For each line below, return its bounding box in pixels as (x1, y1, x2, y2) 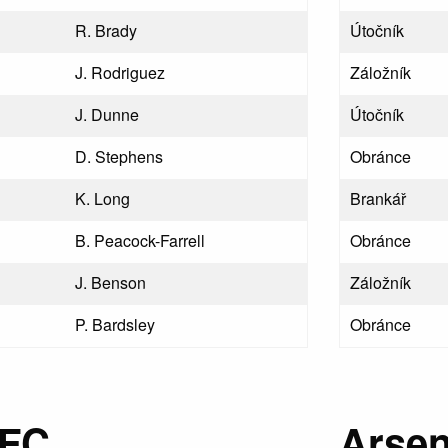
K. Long (75, 187, 131, 210)
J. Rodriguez (75, 61, 166, 84)
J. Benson (75, 271, 147, 294)
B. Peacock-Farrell (75, 229, 206, 252)
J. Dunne (75, 103, 140, 126)
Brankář (350, 187, 407, 210)
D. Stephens (75, 145, 164, 168)
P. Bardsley (75, 313, 156, 336)
